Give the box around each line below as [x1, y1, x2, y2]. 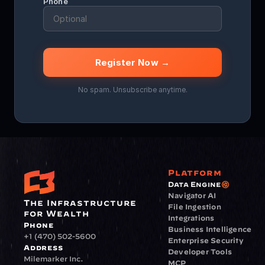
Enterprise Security [168, 236, 244, 244]
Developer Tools [168, 247, 232, 256]
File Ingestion [168, 202, 221, 211]
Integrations [168, 214, 215, 222]
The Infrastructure [24, 198, 137, 208]
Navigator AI [168, 191, 216, 199]
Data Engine [168, 180, 221, 188]
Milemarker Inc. [24, 254, 83, 263]
